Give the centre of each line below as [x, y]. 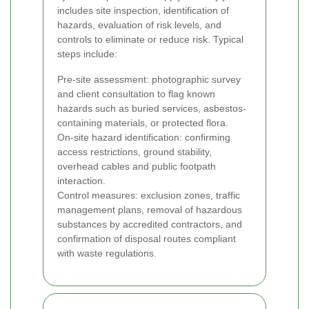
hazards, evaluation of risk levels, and [139, 25]
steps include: [87, 54]
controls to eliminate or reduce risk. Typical [150, 40]
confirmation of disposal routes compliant [147, 239]
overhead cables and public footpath [137, 167]
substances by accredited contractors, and [150, 225]
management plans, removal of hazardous [150, 210]
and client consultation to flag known [136, 94]
